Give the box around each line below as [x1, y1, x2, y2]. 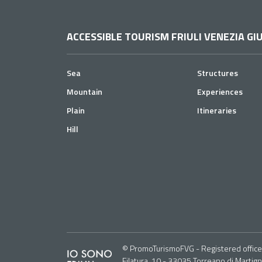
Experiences [197, 85, 243, 98]
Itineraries [197, 104, 237, 116]
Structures [197, 67, 239, 79]
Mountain [67, 85, 102, 98]
